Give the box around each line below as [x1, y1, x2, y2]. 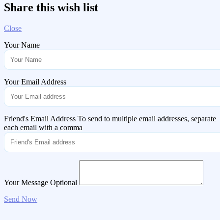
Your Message [4, 178, 48, 187]
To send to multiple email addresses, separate [78, 114, 216, 123]
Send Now [4, 195, 37, 204]
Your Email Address [4, 78, 66, 86]
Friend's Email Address [4, 114, 76, 123]
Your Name [4, 41, 40, 50]
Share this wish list [4, 1, 98, 14]
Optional [50, 178, 77, 187]
